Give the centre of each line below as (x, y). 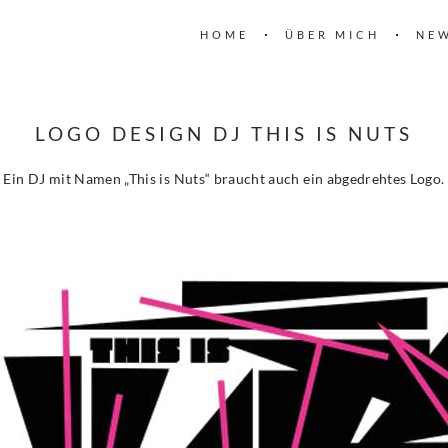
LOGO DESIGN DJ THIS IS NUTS (224, 133)
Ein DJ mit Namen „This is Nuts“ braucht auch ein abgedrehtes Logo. (224, 178)
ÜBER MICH (332, 34)
